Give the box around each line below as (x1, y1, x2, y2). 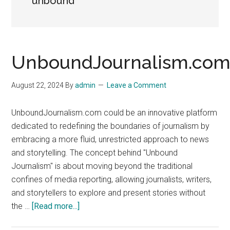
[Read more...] (32, 201, 80, 211)
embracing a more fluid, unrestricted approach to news (11, 135, 209, 144)
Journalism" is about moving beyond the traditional (11, 161, 193, 171)
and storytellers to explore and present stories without (11, 188, 206, 198)
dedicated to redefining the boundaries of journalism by (11, 121, 210, 131)
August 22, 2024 (11, 81, 64, 89)
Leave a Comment (107, 81, 167, 89)
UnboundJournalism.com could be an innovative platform (11, 108, 218, 118)
